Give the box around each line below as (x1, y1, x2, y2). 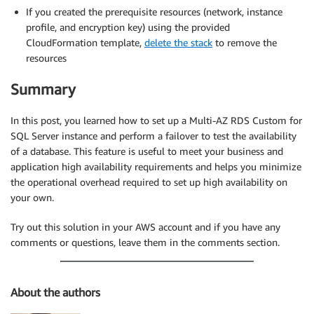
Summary (11, 80, 76, 98)
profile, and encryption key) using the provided (26, 20, 230, 33)
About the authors (11, 285, 100, 300)
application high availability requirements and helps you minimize (11, 161, 301, 173)
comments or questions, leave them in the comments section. (11, 236, 280, 249)
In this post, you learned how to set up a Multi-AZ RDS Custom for (11, 114, 302, 127)
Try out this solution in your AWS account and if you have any (11, 221, 280, 233)
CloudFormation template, (26, 36, 144, 48)
